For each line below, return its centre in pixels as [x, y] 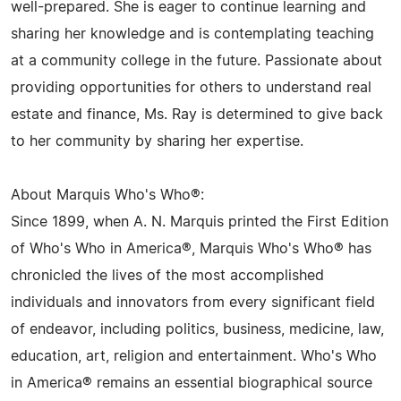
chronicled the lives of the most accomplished [167, 276]
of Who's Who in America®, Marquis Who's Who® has [191, 249]
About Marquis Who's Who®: [107, 195]
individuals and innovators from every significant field [193, 303]
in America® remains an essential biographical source [192, 383]
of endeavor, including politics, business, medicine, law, [197, 329]
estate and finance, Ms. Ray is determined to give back [197, 115]
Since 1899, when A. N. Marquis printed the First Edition [200, 222]
